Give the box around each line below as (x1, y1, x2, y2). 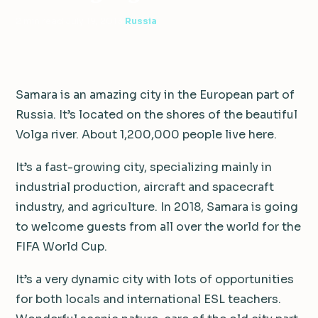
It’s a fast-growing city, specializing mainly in (16, 159, 272, 175)
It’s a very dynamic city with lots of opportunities (16, 271, 294, 287)
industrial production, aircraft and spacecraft (16, 179, 274, 194)
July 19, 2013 (65, 14, 123, 27)
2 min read (16, 14, 63, 27)
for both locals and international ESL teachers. (16, 291, 281, 307)
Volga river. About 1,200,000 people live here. (16, 126, 277, 142)
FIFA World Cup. (16, 238, 107, 254)
